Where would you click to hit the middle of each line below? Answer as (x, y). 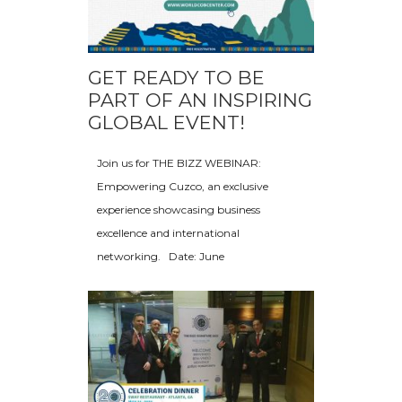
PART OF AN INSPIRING (200, 100)
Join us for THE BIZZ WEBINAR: (179, 163)
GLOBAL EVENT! (166, 123)
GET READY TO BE (176, 78)
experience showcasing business (179, 210)
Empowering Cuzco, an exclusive (183, 187)
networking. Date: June (161, 257)
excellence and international (168, 233)
